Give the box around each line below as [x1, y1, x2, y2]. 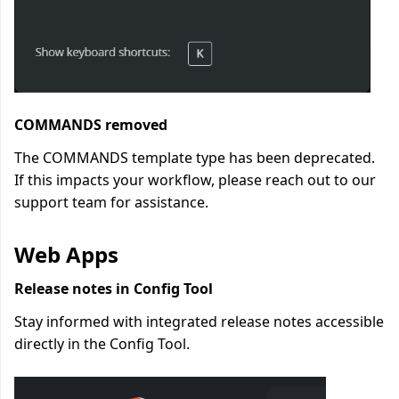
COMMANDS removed [14, 115, 167, 134]
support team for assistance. [14, 192, 208, 212]
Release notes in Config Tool [14, 279, 213, 298]
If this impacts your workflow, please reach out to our [14, 170, 376, 190]
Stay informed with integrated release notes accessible [14, 312, 384, 331]
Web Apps [14, 240, 118, 269]
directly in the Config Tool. [14, 334, 190, 354]
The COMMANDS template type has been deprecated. [14, 148, 375, 167]
